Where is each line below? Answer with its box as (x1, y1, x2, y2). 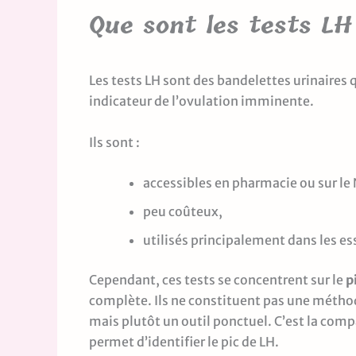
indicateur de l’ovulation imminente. (89, 92, 314, 109)
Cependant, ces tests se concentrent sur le (89, 272, 346, 288)
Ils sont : (89, 133, 140, 150)
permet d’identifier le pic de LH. (89, 334, 279, 350)
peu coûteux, (143, 203, 222, 220)
